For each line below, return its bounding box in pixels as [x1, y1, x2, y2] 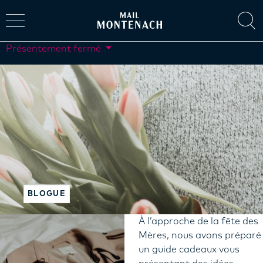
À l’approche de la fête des [139, 217, 258, 226]
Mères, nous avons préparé [139, 231, 261, 240]
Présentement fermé [6, 44, 103, 53]
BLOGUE [28, 190, 66, 198]
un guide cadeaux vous [139, 245, 240, 254]
